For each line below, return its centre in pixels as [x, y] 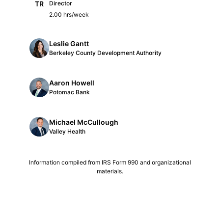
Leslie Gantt [69, 44]
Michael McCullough [84, 122]
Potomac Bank [69, 92]
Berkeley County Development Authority [105, 53]
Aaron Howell [72, 83]
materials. [110, 171]
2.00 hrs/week [69, 14]
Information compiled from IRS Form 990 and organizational [110, 162]
